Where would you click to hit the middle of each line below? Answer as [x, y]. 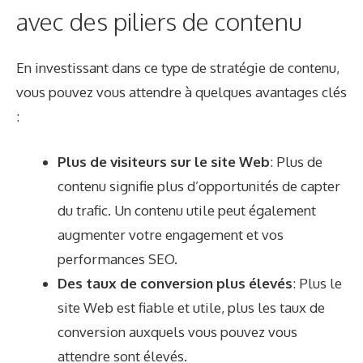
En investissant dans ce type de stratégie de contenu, [178, 68]
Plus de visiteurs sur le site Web [164, 161]
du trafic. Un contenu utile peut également [187, 210]
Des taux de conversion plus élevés [175, 283]
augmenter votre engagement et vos [171, 234]
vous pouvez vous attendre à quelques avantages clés [181, 92]
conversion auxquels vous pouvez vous [177, 331]
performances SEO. [117, 258]
